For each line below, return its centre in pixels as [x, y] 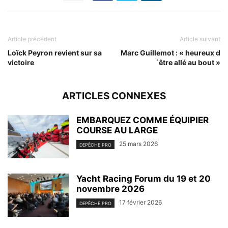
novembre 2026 [110, 189]
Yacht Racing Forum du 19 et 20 [144, 179]
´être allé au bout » [188, 63]
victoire [21, 63]
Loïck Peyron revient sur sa [55, 53]
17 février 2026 [140, 203]
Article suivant [200, 39]
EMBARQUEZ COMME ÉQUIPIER [142, 120]
